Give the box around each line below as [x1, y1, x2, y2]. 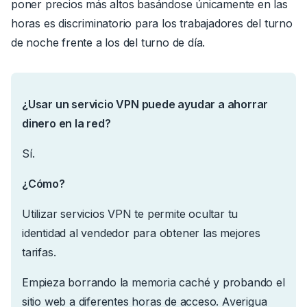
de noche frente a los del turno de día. [11, 36, 206, 50]
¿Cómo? [22, 177, 65, 191]
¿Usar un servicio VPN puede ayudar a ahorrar [22, 97, 269, 112]
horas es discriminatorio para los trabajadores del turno [11, 16, 293, 31]
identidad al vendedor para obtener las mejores [22, 226, 260, 241]
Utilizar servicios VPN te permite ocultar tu [22, 207, 238, 221]
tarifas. [22, 245, 56, 260]
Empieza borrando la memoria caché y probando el [22, 275, 285, 290]
